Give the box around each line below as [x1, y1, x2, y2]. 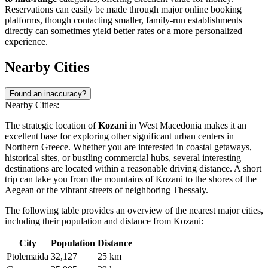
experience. [5, 36, 48, 47]
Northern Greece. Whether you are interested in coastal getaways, [5, 141, 252, 152]
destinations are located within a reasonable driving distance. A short [5, 163, 261, 173]
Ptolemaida [7, 251, 48, 261]
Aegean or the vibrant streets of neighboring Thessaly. [5, 184, 208, 195]
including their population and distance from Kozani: [5, 215, 203, 226]
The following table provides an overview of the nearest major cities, [5, 205, 263, 215]
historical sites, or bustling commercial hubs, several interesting [5, 152, 241, 163]
